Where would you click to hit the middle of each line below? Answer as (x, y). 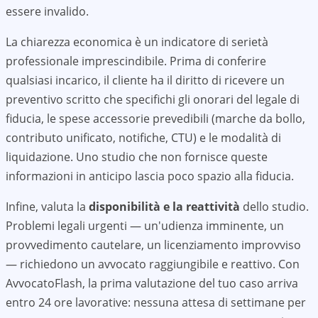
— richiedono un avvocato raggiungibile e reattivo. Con (153, 264)
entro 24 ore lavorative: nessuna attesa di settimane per (156, 302)
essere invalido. (47, 11)
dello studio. (274, 207)
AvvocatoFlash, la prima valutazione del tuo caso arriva (152, 283)
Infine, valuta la (46, 207)
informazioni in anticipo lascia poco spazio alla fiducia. (150, 176)
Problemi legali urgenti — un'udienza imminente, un (145, 226)
